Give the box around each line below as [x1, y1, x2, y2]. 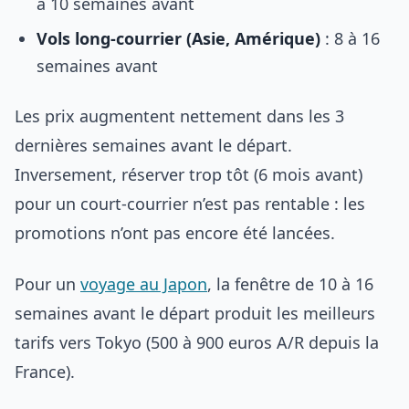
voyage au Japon [80, 273, 207, 295]
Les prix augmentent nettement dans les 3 [15, 105, 344, 127]
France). [15, 361, 75, 383]
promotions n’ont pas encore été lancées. [15, 222, 335, 244]
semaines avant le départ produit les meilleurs [15, 302, 375, 324]
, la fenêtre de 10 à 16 [207, 273, 373, 295]
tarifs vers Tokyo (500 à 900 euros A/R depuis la [15, 331, 379, 353]
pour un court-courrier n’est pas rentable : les [15, 193, 365, 215]
